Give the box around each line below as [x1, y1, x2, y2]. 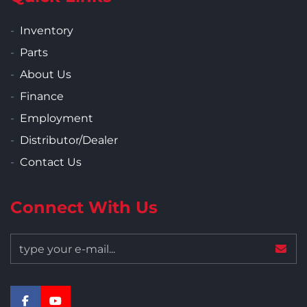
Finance [20, 90, 64, 103]
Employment [20, 112, 93, 125]
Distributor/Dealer [20, 134, 118, 147]
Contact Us [20, 156, 82, 169]
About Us [20, 68, 71, 82]
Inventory [20, 24, 73, 38]
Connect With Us [10, 197, 158, 218]
